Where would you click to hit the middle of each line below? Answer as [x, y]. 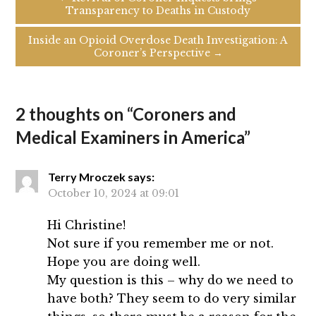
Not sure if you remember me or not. [161, 244]
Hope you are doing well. [124, 262]
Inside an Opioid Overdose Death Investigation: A [158, 41]
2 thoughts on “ [74, 114]
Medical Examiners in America [130, 138]
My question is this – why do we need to [171, 280]
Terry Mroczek [87, 177]
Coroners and [185, 114]
